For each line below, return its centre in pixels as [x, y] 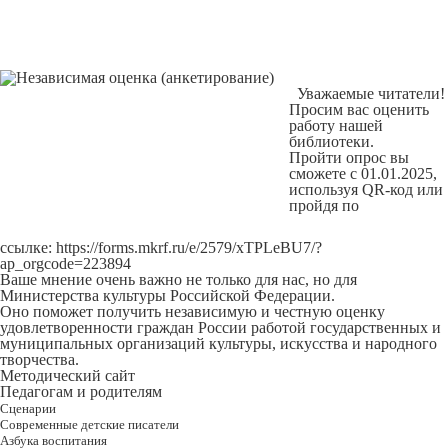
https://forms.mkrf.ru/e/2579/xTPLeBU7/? [189, 247]
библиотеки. [331, 141]
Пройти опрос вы [349, 157]
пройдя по [324, 205]
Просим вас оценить [359, 109]
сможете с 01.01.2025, [363, 173]
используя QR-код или [366, 189]
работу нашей [336, 125]
